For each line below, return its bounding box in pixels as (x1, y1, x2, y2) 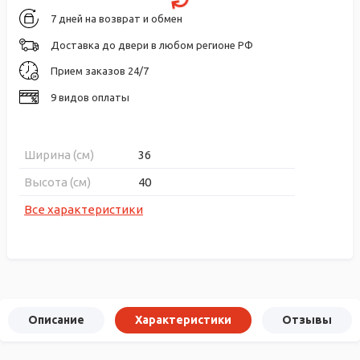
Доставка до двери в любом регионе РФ (51, 39, 253, 51)
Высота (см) (24, 174, 91, 189)
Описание (28, 313, 84, 326)
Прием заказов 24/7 (51, 64, 149, 76)
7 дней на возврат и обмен (51, 13, 182, 24)
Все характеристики (24, 202, 143, 216)
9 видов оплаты (51, 91, 129, 103)
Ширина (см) (24, 147, 94, 162)
